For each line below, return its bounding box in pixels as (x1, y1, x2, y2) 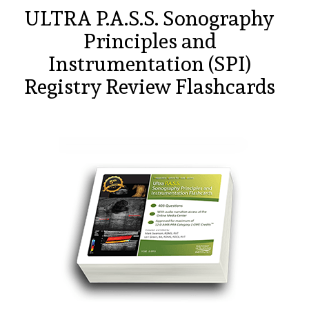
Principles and (83, 24, 216, 57)
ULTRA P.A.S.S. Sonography (25, 1, 274, 34)
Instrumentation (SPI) (48, 47, 251, 80)
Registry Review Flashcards (23, 70, 275, 103)
